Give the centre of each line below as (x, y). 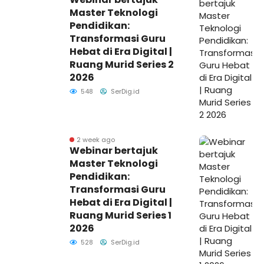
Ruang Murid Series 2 (122, 64)
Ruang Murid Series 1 (121, 215)
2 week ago (96, 139)
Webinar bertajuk (114, 150)
